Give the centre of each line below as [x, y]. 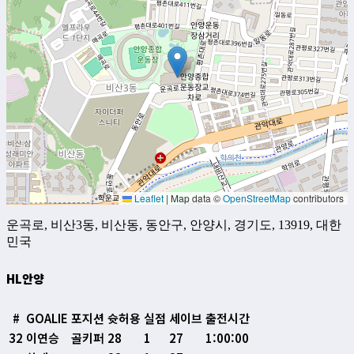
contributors [317, 198]
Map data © [196, 198]
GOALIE [47, 318]
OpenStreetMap [257, 198]
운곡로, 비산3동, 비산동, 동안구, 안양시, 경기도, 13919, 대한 [174, 225]
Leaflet [148, 198]
